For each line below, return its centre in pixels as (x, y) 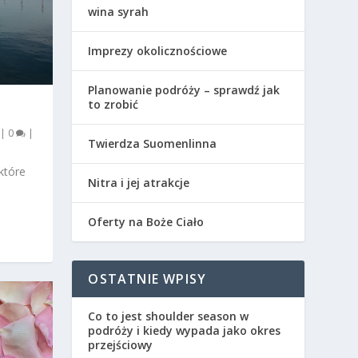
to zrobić (113, 105)
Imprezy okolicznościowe (158, 51)
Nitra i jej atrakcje (139, 183)
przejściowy (121, 345)
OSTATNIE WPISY (147, 279)
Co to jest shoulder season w (169, 316)
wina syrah (119, 12)
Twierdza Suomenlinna (153, 144)
